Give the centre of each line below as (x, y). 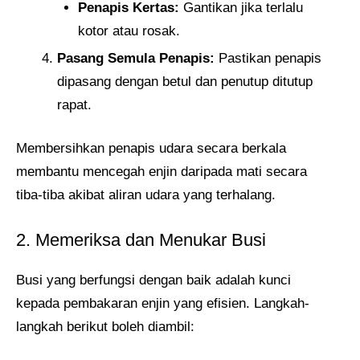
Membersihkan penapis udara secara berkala (151, 149)
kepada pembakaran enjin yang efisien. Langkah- (163, 303)
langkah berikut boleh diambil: (105, 326)
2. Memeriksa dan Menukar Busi (141, 239)
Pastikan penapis (268, 58)
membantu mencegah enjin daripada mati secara (162, 172)
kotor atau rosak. (129, 31)
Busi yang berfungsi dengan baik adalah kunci (153, 280)
